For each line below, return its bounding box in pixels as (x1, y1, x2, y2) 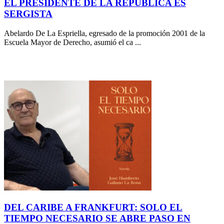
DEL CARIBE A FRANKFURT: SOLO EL (4, 201, 182, 212)
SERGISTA (4, 8, 52, 19)
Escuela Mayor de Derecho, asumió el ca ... (4, 37, 141, 46)
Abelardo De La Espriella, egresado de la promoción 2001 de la (4, 28, 205, 37)
